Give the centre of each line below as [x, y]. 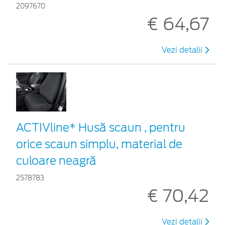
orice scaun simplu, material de [99, 144]
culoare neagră [56, 161]
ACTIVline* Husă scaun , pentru [101, 128]
